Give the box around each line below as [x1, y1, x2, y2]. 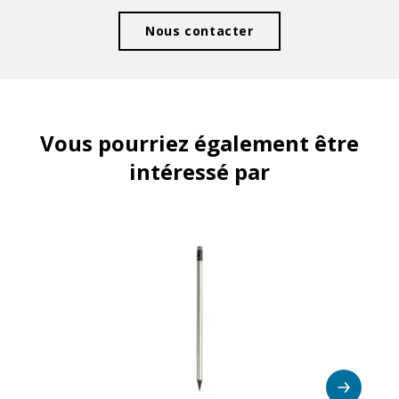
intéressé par [129, 157, 270, 186]
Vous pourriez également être [40, 128, 359, 158]
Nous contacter [145, 22, 254, 39]
